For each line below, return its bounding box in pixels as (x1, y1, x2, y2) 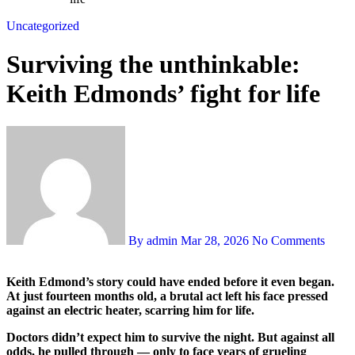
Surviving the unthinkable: (6, 50, 300, 79)
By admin (125, 233, 181, 247)
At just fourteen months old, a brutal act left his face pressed (6, 288, 328, 303)
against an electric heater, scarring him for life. (6, 303, 254, 317)
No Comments (252, 233, 325, 247)
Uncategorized (6, 19, 79, 32)
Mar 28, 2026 (181, 233, 249, 247)
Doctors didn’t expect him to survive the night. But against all (6, 330, 334, 344)
